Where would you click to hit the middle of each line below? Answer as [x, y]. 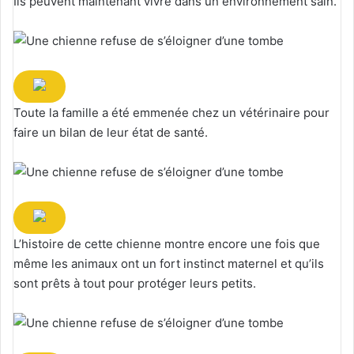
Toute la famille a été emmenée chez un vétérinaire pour [171, 112]
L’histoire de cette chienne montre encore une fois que [167, 243]
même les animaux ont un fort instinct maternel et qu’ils [169, 263]
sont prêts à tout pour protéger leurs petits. [135, 283]
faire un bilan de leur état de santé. [111, 132]
